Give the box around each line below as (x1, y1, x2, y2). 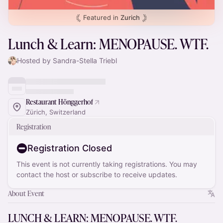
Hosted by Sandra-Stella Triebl (17, 56, 117, 65)
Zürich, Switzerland (26, 108, 86, 116)
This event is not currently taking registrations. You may (16, 160, 197, 168)
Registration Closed (27, 143, 112, 153)
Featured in (83, 13, 120, 21)
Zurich (120, 13, 140, 21)
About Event (8, 189, 44, 198)
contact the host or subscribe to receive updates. (16, 170, 177, 179)
